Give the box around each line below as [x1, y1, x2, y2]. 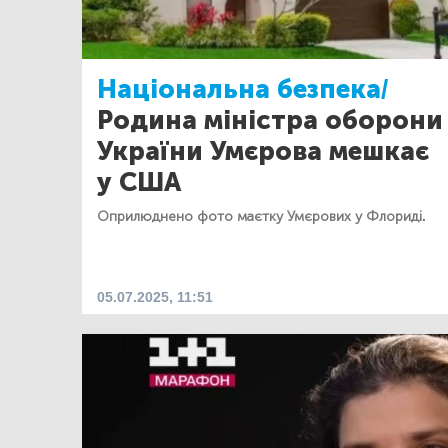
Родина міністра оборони [97, 105, 443, 136]
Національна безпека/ [97, 74, 388, 105]
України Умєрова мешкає [97, 136, 429, 167]
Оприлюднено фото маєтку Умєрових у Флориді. [97, 208, 426, 225]
